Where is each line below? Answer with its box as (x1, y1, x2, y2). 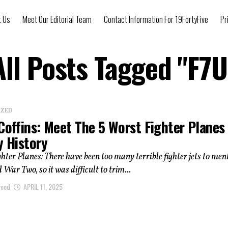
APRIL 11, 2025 (23, 181, 63, 192)
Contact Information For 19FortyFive (104, 13, 208, 25)
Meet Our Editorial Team (22, 13, 92, 25)
